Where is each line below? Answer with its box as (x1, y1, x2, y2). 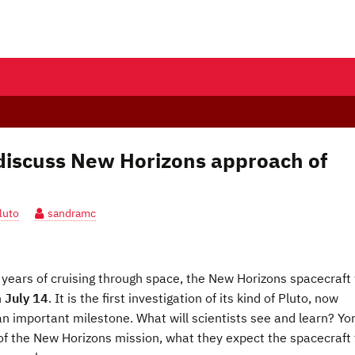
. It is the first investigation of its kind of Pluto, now (48, 290, 338, 306)
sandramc (48, 206, 96, 220)
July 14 (5, 290, 48, 306)
